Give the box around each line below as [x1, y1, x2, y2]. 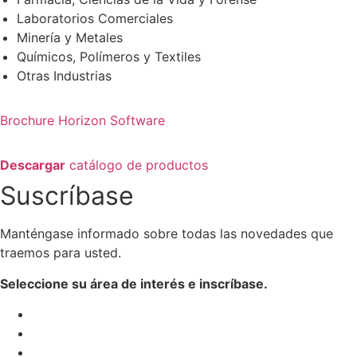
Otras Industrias [16, 68, 112, 84]
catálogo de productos [65, 157, 208, 174]
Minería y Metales [16, 29, 123, 46]
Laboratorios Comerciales [16, 10, 173, 27]
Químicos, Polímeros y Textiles [16, 49, 201, 65]
